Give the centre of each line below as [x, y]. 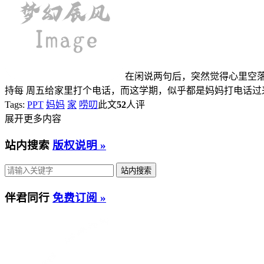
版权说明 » [79, 145]
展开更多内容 [33, 118]
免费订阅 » [79, 197]
